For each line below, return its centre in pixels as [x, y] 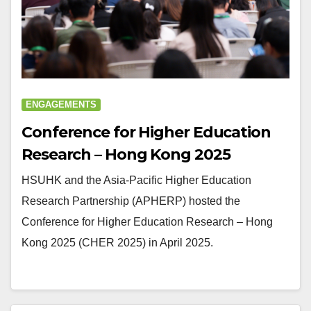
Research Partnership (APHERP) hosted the [131, 201]
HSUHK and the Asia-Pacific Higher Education [136, 180]
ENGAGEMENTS [61, 104]
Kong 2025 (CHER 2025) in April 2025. [117, 242]
